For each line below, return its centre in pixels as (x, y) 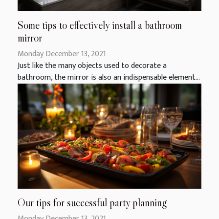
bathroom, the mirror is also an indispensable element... (109, 78)
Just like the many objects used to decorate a (92, 66)
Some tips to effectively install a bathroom (100, 25)
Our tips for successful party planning (92, 202)
